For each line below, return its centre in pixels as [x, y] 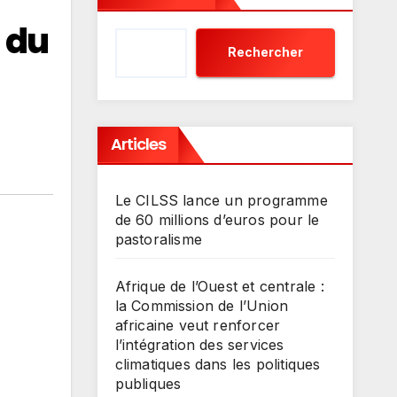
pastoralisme [158, 239]
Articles [138, 144]
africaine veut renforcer [198, 325]
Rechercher [265, 52]
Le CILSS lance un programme [221, 200]
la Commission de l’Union [202, 305]
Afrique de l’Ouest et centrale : [219, 286]
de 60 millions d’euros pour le [217, 219]
